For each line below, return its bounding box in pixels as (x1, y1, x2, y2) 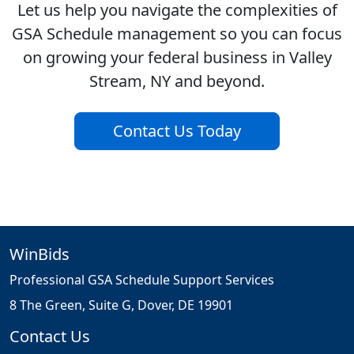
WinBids (9, 243, 70, 265)
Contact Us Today (113, 120, 241, 142)
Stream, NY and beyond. (89, 70, 265, 92)
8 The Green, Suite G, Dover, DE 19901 (9, 296, 233, 314)
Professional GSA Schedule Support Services (9, 271, 274, 289)
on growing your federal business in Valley (22, 47, 332, 69)
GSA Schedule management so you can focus (12, 23, 342, 45)
